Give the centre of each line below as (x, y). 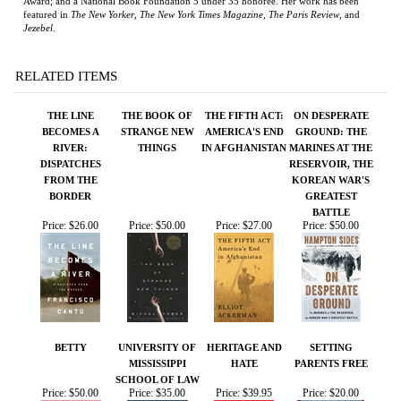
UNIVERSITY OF (157, 250)
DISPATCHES (70, 67)
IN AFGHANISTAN (244, 51)
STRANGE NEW (157, 34)
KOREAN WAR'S (331, 83)
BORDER (70, 99)
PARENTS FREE (331, 266)
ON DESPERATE (331, 18)
